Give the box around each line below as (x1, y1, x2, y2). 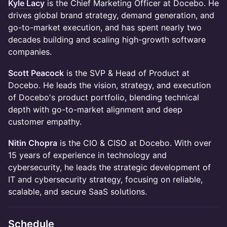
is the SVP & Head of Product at (64, 68, 190, 78)
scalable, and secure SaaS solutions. (8, 186, 147, 197)
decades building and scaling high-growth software (8, 34, 206, 45)
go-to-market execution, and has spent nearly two (8, 22, 202, 32)
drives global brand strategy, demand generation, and (8, 10, 214, 20)
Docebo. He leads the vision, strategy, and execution (8, 80, 211, 90)
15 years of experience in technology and (8, 150, 167, 160)
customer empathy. (8, 117, 82, 127)
